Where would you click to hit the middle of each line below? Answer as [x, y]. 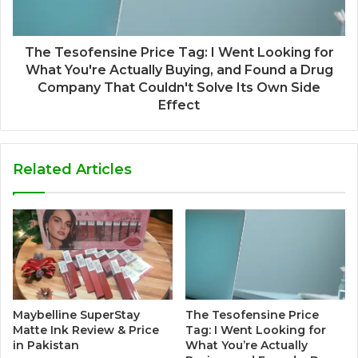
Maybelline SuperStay [76, 314]
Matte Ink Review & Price [86, 330]
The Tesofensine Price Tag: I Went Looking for [179, 52]
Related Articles [72, 169]
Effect [179, 105]
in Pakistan [46, 345]
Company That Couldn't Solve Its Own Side [179, 87]
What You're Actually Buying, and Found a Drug [179, 70]
